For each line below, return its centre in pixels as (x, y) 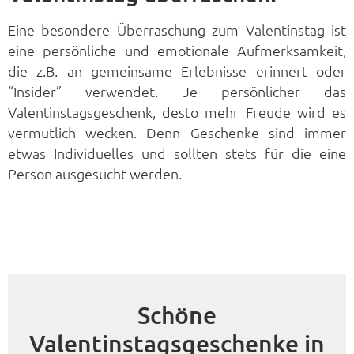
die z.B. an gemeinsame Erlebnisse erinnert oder (177, 70)
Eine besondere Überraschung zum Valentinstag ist (177, 29)
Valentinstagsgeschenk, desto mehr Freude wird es (177, 111)
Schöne (177, 314)
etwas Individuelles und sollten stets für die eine (177, 153)
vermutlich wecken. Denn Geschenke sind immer (177, 132)
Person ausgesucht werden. (95, 173)
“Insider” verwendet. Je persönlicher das (177, 91)
